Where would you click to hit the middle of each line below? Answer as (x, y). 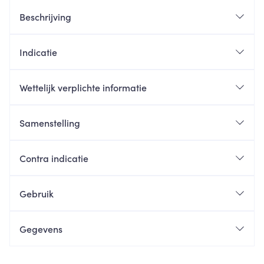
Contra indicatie (54, 158)
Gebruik (37, 193)
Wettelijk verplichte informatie (83, 87)
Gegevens (41, 229)
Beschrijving (45, 16)
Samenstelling (50, 123)
